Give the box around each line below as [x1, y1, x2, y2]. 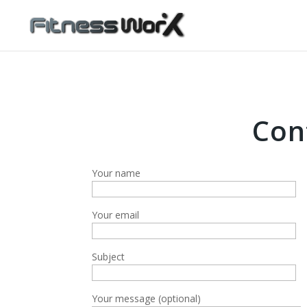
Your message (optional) [92, 292, 201, 305]
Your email [92, 208, 140, 221]
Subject [92, 250, 125, 263]
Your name [92, 167, 141, 180]
